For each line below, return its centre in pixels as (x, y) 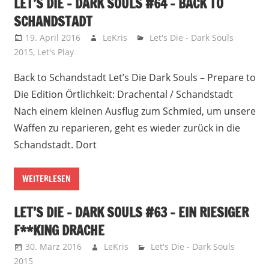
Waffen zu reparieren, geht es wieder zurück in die (127, 128)
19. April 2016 (53, 37)
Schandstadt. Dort (55, 144)
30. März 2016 (53, 247)
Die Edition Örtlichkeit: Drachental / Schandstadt (123, 94)
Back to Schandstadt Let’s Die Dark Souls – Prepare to (134, 77)
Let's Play (55, 52)
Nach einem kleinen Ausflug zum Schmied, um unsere (134, 111)
